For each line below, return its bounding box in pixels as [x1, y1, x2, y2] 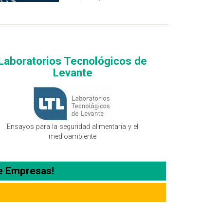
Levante [53, 66, 92, 79]
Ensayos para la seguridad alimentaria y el [7, 123, 139, 131]
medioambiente [49, 132, 97, 141]
